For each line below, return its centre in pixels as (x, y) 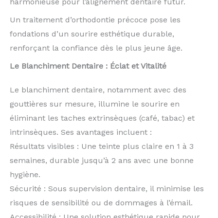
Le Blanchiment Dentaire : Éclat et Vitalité (88, 66)
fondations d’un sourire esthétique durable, (92, 34)
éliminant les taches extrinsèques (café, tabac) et (102, 118)
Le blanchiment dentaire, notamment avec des (98, 90)
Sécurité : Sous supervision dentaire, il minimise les (107, 189)
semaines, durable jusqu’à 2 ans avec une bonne (102, 161)
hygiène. (25, 175)
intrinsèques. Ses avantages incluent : (81, 132)
